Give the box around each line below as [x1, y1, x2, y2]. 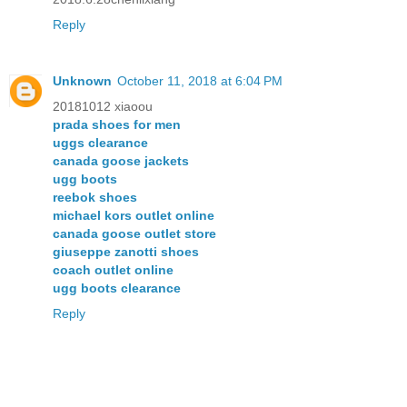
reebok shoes [53, 189, 137, 204]
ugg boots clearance [53, 280, 181, 295]
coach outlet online [53, 262, 174, 277]
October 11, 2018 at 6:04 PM [117, 73, 283, 88]
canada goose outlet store [53, 225, 216, 241]
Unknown [53, 73, 112, 88]
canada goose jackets [53, 153, 189, 168]
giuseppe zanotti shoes [53, 243, 199, 259]
